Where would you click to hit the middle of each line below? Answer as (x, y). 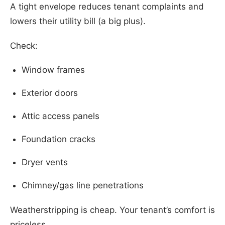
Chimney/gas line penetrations (82, 186)
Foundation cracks (58, 139)
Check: (24, 45)
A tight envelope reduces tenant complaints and (107, 6)
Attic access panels (60, 116)
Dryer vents (44, 162)
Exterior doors (49, 93)
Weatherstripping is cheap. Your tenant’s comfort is (113, 210)
